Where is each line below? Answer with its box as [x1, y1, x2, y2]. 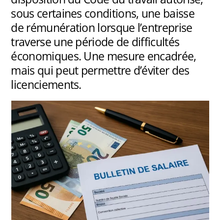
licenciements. [11, 77, 82, 93]
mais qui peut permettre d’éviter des [11, 62, 190, 79]
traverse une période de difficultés [11, 34, 180, 50]
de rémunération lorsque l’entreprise [11, 20, 192, 36]
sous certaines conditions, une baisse [11, 5, 194, 22]
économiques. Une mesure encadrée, [11, 48, 196, 64]
